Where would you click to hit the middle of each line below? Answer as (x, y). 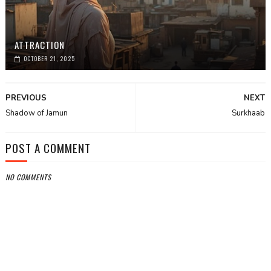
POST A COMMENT (48, 148)
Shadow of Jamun (36, 113)
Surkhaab (249, 113)
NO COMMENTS (28, 177)
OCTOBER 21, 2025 (49, 58)
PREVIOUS (26, 98)
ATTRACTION (39, 45)
